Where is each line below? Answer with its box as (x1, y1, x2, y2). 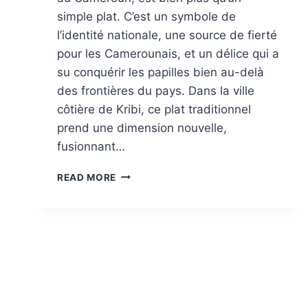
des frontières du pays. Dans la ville (57, 83, 254, 98)
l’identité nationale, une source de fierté (57, 27, 277, 42)
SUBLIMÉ (115, 283, 160, 295)
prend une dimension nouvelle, (57, 120, 227, 135)
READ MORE (57, 171, 117, 183)
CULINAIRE (115, 240, 170, 252)
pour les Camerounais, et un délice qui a (57, 46, 279, 60)
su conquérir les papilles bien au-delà (57, 65, 264, 79)
